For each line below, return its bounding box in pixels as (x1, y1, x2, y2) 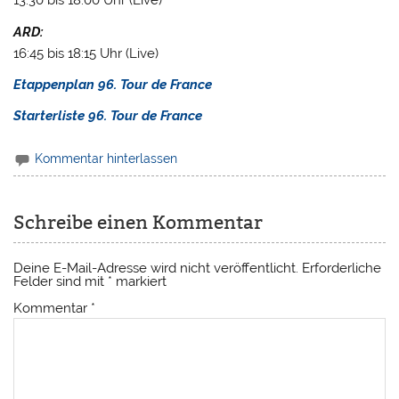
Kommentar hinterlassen (35, 151, 178, 166)
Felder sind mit (13, 273, 109, 290)
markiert (112, 273, 167, 290)
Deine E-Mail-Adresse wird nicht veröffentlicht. (13, 260, 299, 277)
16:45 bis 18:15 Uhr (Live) (13, 45, 159, 61)
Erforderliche (302, 260, 382, 277)
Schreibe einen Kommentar (13, 210, 264, 234)
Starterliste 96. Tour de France (13, 108, 203, 125)
